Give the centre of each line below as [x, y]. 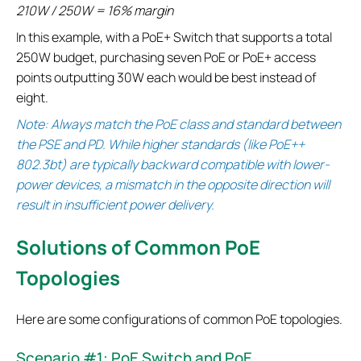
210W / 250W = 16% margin [95, 11]
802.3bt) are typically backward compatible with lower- [173, 165]
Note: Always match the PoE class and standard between [178, 124]
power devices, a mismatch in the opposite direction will [173, 185]
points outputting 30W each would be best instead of [166, 78]
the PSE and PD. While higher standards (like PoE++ [160, 145]
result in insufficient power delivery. [115, 205]
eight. [32, 98]
